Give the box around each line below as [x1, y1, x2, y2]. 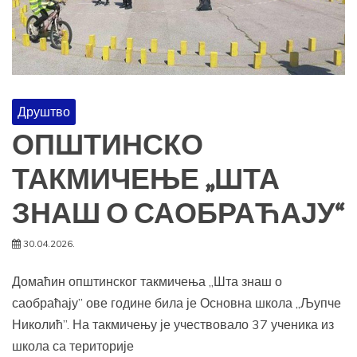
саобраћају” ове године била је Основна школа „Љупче [12, 295, 341, 312]
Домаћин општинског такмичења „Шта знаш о [12, 273, 282, 290]
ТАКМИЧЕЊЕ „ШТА [12, 163, 280, 198]
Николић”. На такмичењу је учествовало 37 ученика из [12, 316, 334, 333]
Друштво [18, 104, 70, 120]
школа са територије [12, 338, 134, 355]
